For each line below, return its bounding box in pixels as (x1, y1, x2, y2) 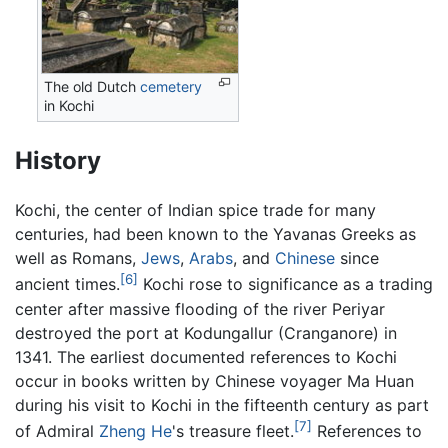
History (15, 145, 101, 175)
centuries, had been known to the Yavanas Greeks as (15, 224, 416, 245)
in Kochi (44, 96, 95, 114)
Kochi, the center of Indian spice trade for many (15, 200, 376, 221)
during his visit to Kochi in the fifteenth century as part (15, 394, 429, 415)
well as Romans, (15, 248, 141, 269)
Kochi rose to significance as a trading (138, 274, 433, 295)
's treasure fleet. (172, 421, 294, 442)
